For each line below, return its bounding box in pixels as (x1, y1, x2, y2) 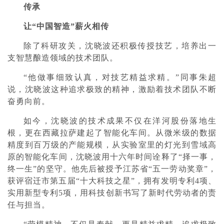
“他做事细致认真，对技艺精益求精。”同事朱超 (23, 73, 216, 81)
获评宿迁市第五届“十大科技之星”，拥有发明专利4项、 (7, 176, 216, 185)
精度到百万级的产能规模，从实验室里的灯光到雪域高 (7, 140, 216, 149)
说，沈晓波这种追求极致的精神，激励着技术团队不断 (7, 85, 216, 93)
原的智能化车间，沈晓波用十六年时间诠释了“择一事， (7, 152, 216, 161)
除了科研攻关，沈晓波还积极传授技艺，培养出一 (23, 41, 216, 50)
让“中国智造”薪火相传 (23, 22, 109, 30)
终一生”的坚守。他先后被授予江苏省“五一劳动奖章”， (7, 164, 216, 173)
